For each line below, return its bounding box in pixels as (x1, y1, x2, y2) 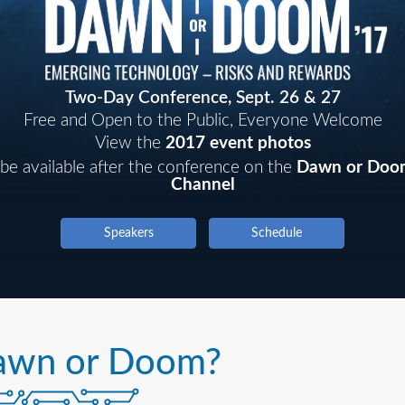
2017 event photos (165, 135, 311, 153)
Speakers (103, 227, 154, 240)
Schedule (251, 227, 302, 240)
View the (94, 135, 165, 153)
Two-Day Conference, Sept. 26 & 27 (64, 89, 341, 108)
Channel (170, 176, 235, 194)
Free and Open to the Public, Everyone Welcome (23, 112, 382, 130)
